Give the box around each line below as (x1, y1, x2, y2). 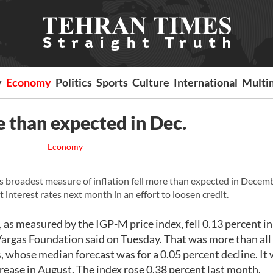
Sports (96, 76, 129, 89)
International (174, 76, 238, 89)
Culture (132, 76, 170, 89)
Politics (55, 76, 93, 89)
